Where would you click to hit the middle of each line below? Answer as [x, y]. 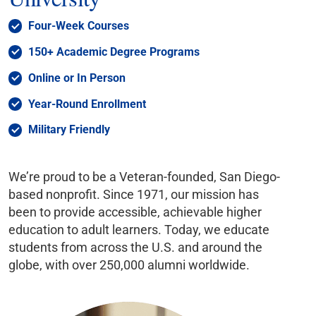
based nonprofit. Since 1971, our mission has [134, 195]
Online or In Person [77, 78]
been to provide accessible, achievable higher [135, 212]
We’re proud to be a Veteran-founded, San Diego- [145, 177]
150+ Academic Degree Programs [114, 51]
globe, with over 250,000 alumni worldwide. [129, 265]
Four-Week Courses [78, 25]
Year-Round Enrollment [87, 104]
